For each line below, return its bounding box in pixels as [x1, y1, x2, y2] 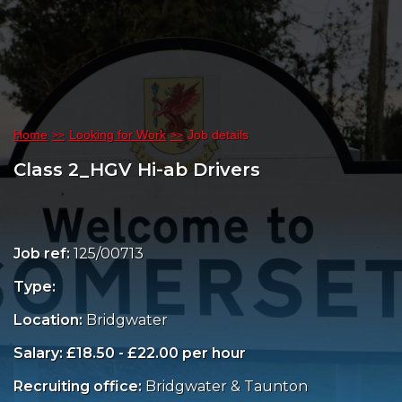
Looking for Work [69, 127, 166, 142]
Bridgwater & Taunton [145, 378, 308, 396]
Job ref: [13, 245, 74, 263]
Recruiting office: [13, 378, 145, 396]
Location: [13, 311, 86, 329]
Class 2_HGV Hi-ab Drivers [13, 159, 260, 181]
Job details [188, 127, 249, 142]
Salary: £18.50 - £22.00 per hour [13, 345, 246, 363]
